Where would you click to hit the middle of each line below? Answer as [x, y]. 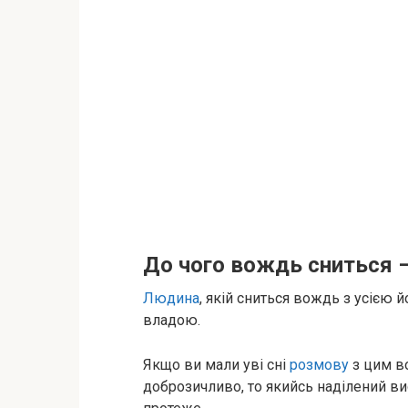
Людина [171, 298]
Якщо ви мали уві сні [216, 365]
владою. [172, 320]
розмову [319, 365]
